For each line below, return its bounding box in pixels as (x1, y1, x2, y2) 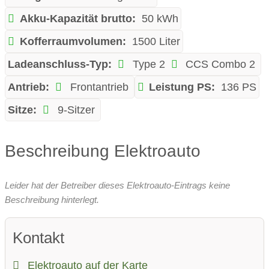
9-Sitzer (54, 104, 95, 116)
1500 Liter (131, 35, 180, 48)
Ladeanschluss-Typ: (8, 58, 112, 71)
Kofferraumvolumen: (19, 35, 126, 48)
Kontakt (13, 229, 64, 246)
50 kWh (141, 13, 178, 25)
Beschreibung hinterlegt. (5, 195, 99, 205)
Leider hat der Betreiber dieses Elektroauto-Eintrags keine (5, 180, 230, 191)
